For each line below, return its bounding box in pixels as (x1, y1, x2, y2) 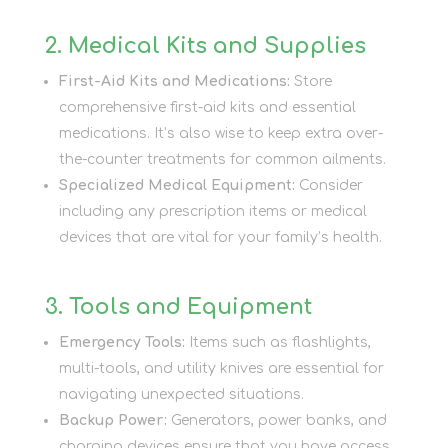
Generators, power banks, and (166, 412, 387, 428)
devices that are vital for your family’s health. (58, 229, 382, 245)
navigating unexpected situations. (58, 386, 304, 402)
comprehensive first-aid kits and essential (58, 99, 356, 115)
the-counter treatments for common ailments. (58, 151, 386, 167)
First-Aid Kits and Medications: (58, 73, 290, 89)
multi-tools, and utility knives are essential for (58, 360, 384, 376)
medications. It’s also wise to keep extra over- (58, 125, 383, 141)
